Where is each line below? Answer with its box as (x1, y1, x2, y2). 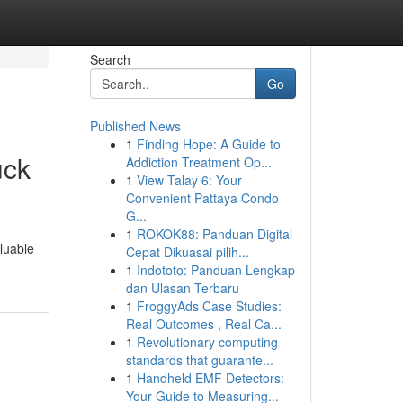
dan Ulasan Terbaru (125, 279, 239, 297)
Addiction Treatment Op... (125, 153, 272, 171)
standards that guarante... (125, 351, 273, 369)
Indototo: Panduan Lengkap (136, 261, 295, 279)
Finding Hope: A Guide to (136, 135, 281, 153)
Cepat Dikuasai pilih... (125, 243, 249, 261)
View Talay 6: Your (136, 171, 242, 189)
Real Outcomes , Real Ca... (125, 315, 282, 333)
